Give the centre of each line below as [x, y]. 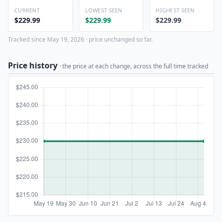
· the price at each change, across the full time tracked [134, 66]
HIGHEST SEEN [175, 10]
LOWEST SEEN [104, 10]
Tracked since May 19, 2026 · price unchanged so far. [80, 39]
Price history [34, 65]
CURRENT [27, 10]
